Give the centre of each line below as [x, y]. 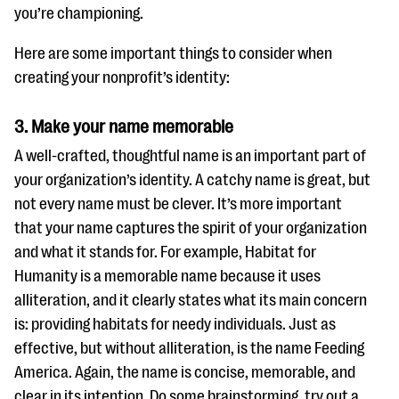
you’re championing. [79, 13]
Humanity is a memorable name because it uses [167, 276]
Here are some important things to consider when [173, 53]
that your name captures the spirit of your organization [191, 228]
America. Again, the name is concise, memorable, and [185, 372]
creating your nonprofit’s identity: [125, 77]
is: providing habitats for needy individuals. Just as [175, 324]
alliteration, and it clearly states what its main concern [191, 300]
